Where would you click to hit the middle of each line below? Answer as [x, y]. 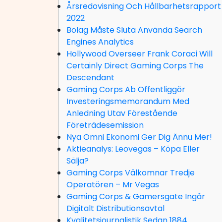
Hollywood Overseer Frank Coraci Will [139, 54]
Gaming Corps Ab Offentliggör [126, 89]
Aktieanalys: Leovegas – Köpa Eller [133, 149]
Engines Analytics [100, 42]
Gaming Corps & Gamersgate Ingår [136, 196]
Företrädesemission [105, 125]
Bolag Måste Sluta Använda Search [134, 30]
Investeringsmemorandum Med [128, 101]
